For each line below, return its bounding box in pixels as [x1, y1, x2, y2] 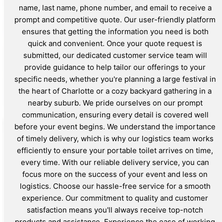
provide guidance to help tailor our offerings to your [24, 62, 206, 72]
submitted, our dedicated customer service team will [23, 51, 207, 60]
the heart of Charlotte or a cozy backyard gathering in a [18, 86, 212, 96]
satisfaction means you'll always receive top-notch [27, 205, 203, 215]
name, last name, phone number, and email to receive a [18, 3, 212, 13]
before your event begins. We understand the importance [14, 122, 216, 132]
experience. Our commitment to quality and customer [22, 193, 208, 203]
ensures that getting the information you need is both [21, 27, 209, 37]
